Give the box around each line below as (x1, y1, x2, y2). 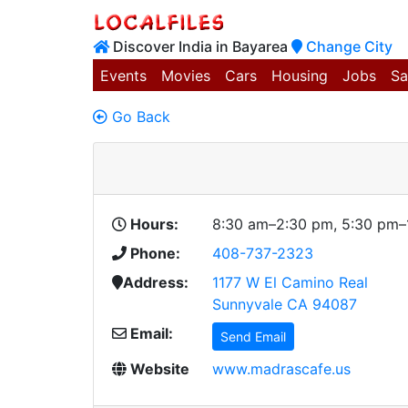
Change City (306, 37, 393, 56)
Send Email (220, 329, 286, 344)
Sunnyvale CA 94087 (212, 295, 357, 313)
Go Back (107, 107, 170, 126)
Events (100, 66, 147, 85)
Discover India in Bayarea (109, 37, 291, 56)
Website (127, 360, 189, 378)
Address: (123, 273, 189, 291)
